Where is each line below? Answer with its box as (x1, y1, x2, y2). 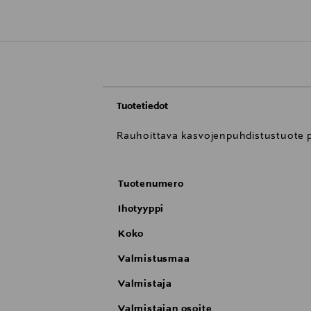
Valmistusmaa (118, 253, 190, 265)
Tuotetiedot (117, 101, 168, 112)
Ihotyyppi (118, 203, 165, 215)
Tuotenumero (118, 178, 184, 190)
